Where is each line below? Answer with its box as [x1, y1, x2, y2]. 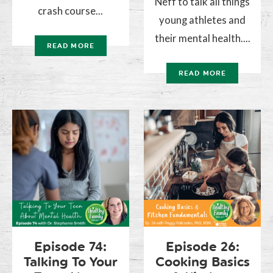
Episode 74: [34, 238, 107, 254]
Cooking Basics [155, 253, 250, 269]
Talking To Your [23, 253, 118, 269]
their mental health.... [154, 31, 250, 44]
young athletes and [159, 13, 246, 26]
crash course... [38, 4, 104, 17]
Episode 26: [165, 238, 239, 254]
